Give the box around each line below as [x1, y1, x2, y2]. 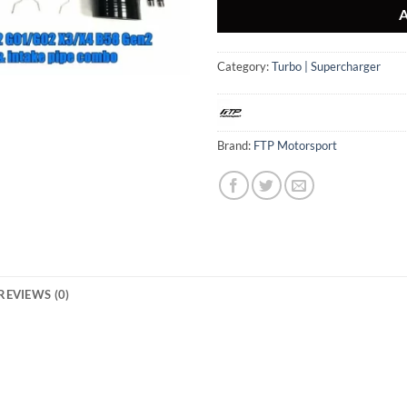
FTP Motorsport [253, 137, 337, 153]
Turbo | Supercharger [272, 58, 381, 74]
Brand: [217, 137, 253, 153]
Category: [217, 58, 272, 74]
